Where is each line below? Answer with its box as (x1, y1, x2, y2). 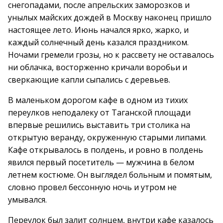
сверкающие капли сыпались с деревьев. (8, 74, 170, 85)
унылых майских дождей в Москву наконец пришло (8, 12, 212, 23)
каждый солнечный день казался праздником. (8, 37, 189, 48)
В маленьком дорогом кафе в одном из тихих (8, 95, 188, 106)
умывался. (8, 194, 47, 205)
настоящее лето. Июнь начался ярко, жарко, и (8, 24, 189, 35)
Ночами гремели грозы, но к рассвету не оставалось (8, 49, 214, 60)
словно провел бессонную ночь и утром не (8, 182, 177, 193)
